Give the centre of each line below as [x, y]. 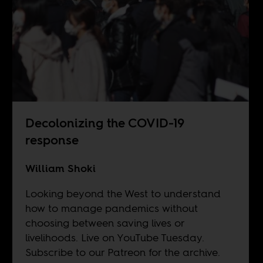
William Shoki [60, 168]
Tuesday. [181, 237]
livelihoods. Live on [70, 237]
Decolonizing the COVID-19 [104, 123]
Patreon [126, 252]
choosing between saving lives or [104, 222]
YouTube [136, 237]
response [52, 140]
